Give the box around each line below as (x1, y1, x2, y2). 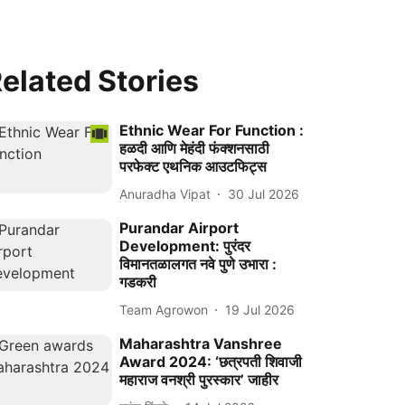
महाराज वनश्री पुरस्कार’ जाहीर (119, 371, 279, 389)
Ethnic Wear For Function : (119, 121, 305, 139)
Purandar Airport (119, 219, 240, 237)
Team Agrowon (119, 301, 209, 317)
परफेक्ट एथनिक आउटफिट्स (119, 157, 268, 175)
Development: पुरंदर (119, 237, 251, 255)
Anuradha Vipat (119, 185, 212, 202)
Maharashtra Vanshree (119, 334, 283, 353)
